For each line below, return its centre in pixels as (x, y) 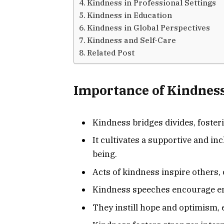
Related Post (111, 52)
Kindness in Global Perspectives (149, 27)
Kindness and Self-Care (132, 40)
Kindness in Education (130, 15)
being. (105, 154)
